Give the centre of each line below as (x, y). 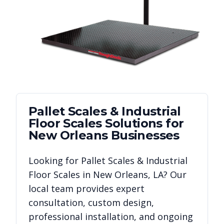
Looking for (55, 161)
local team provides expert (86, 189)
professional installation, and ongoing (111, 217)
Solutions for (143, 123)
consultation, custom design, (91, 203)
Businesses (143, 135)
